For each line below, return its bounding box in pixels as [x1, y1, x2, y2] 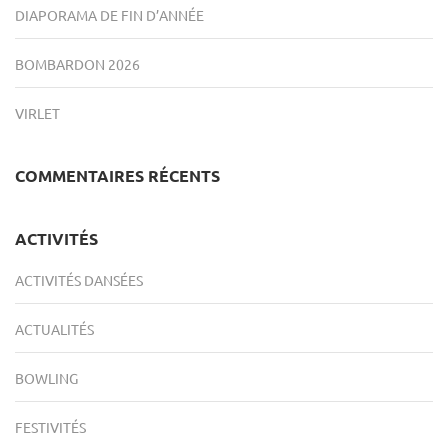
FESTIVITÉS [15, 418, 86, 437]
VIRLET [15, 104, 60, 123]
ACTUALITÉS [15, 320, 94, 339]
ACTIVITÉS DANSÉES [15, 271, 143, 290]
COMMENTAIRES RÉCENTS [15, 165, 220, 187]
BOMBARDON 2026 [15, 55, 140, 74]
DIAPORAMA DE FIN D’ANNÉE [15, 6, 204, 25]
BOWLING [15, 369, 78, 388]
